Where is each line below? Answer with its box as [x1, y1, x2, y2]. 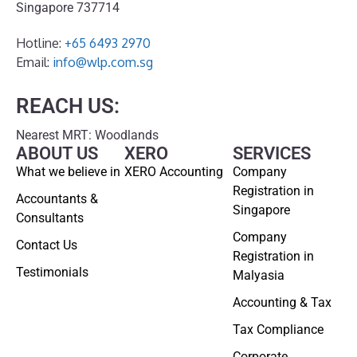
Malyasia [233, 267, 284, 283]
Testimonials [16, 264, 88, 280]
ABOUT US [16, 143, 98, 163]
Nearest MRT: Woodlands [16, 127, 159, 143]
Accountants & [16, 190, 98, 206]
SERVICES [233, 143, 311, 163]
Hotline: [16, 34, 65, 51]
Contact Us [16, 237, 77, 253]
